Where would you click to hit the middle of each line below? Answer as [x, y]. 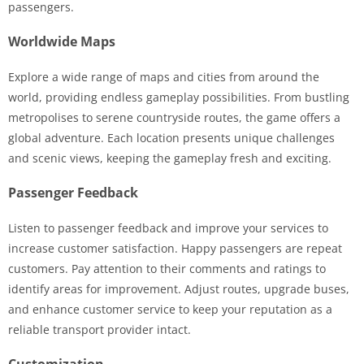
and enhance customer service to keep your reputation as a [170, 309]
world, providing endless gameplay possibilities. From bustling [179, 97]
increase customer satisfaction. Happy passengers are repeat [175, 248]
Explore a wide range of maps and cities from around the [164, 76]
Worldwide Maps [62, 41]
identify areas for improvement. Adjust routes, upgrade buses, [179, 288]
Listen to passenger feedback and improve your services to [168, 227]
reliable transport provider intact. [100, 329]
